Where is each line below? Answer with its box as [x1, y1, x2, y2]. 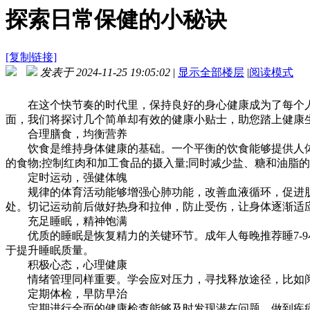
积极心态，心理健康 [6, 258, 127, 271]
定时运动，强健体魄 [6, 171, 127, 183]
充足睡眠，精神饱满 [6, 215, 127, 227]
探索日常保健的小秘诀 [6, 7, 227, 33]
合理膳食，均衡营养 [6, 127, 127, 140]
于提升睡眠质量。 [6, 244, 94, 256]
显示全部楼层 [178, 66, 244, 78]
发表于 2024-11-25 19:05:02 [40, 66, 170, 78]
